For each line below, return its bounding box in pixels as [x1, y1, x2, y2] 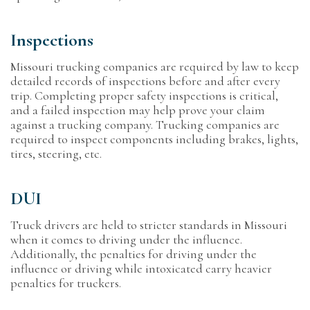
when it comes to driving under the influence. [10, 232, 242, 247]
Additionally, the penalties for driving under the [10, 246, 257, 262]
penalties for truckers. [10, 275, 124, 291]
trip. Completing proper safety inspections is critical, [10, 88, 278, 103]
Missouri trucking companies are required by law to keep [10, 59, 299, 74]
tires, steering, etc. [10, 146, 102, 161]
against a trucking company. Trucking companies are [10, 117, 280, 132]
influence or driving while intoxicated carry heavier [10, 261, 272, 276]
